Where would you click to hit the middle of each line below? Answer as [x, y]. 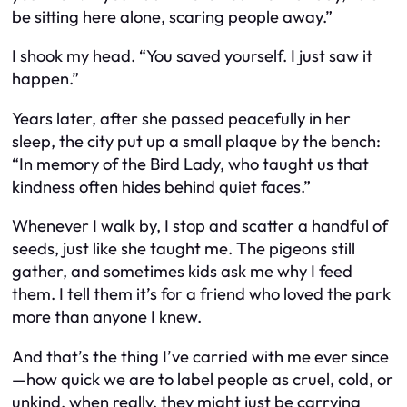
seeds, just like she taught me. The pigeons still [184, 249]
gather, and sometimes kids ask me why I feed [182, 272]
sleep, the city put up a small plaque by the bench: [196, 141]
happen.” [45, 79]
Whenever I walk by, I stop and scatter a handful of [200, 226]
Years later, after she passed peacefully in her [181, 118]
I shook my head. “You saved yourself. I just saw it [192, 56]
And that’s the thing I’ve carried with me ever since [200, 356]
